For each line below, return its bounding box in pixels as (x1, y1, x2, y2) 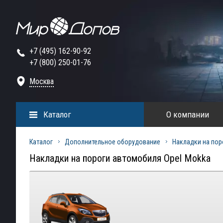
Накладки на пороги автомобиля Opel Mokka (29, 152, 211, 164)
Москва (29, 77, 54, 86)
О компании (166, 110, 209, 119)
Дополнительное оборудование (65, 138, 160, 146)
